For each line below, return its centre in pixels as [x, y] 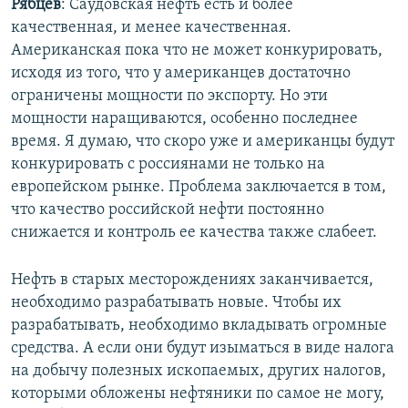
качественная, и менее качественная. [151, 27]
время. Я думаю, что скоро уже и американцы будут [203, 141]
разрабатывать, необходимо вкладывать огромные [199, 325]
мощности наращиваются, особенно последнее [184, 118]
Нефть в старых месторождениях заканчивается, [192, 280]
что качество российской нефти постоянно [168, 209]
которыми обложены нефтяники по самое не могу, [198, 393]
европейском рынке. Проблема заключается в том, [199, 187]
